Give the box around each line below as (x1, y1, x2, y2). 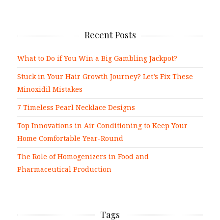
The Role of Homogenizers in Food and (17, 152, 149, 162)
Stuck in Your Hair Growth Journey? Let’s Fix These (17, 72, 193, 82)
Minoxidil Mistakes (17, 84, 82, 94)
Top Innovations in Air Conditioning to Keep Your (17, 121, 188, 131)
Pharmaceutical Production (17, 165, 111, 174)
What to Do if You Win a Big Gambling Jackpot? (17, 54, 177, 63)
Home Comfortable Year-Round (17, 134, 123, 143)
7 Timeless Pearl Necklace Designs (17, 103, 135, 112)
